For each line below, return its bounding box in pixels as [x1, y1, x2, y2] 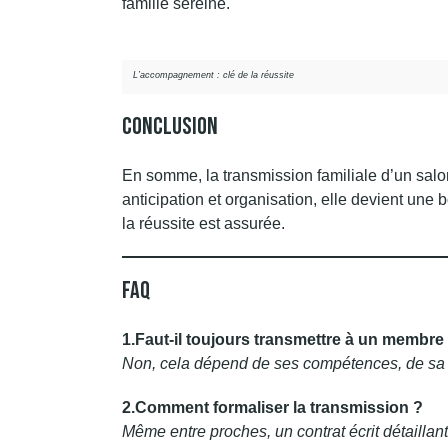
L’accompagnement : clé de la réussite [133, 69, 294, 80]
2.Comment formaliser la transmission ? [122, 399, 423, 416]
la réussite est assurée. [122, 215, 285, 232]
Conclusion [122, 112, 218, 141]
